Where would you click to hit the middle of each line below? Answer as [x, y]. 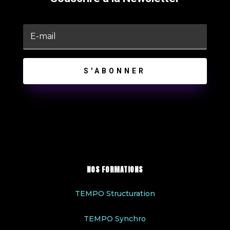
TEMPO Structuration [115, 194]
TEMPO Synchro [115, 219]
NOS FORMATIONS [115, 170]
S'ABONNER [115, 71]
